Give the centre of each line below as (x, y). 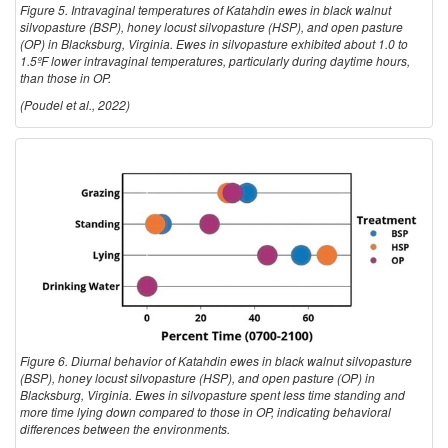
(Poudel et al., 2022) (75, 105)
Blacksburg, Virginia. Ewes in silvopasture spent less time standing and (212, 395)
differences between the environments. (125, 429)
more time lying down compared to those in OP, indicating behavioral (205, 412)
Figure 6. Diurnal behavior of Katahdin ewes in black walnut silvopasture (216, 361)
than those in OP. (65, 78)
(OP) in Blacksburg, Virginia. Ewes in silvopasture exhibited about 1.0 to (214, 44)
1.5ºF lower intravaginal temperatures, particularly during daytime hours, (215, 61)
